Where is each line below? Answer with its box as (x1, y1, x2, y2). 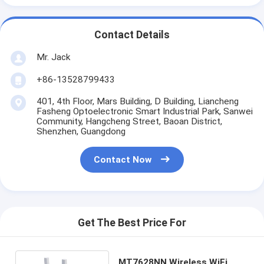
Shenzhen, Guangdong (36, 126, 126, 137)
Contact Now (94, 154, 152, 166)
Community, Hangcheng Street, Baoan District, (36, 115, 222, 127)
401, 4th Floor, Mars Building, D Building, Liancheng (36, 95, 239, 107)
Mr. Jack (36, 51, 70, 62)
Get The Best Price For (78, 217, 186, 229)
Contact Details (94, 29, 170, 41)
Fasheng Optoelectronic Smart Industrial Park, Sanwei (36, 105, 253, 117)
